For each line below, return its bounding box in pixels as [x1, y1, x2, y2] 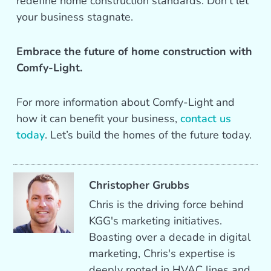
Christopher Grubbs [89, 178, 190, 193]
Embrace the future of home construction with [16, 44, 253, 59]
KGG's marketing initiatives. [89, 214, 223, 229]
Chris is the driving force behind [89, 197, 244, 212]
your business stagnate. [16, 10, 134, 25]
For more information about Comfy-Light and [16, 95, 235, 110]
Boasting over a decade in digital [89, 230, 251, 245]
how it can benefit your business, [16, 111, 181, 126]
